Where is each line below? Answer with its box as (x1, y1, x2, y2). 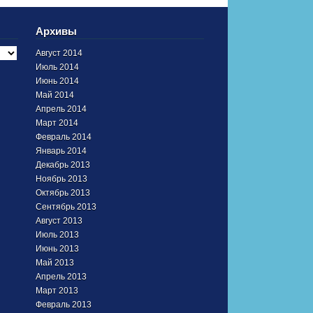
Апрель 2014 (35, 103, 87, 114)
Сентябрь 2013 (35, 201, 96, 212)
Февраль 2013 (35, 299, 92, 310)
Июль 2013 (35, 229, 79, 240)
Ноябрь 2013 (35, 173, 87, 184)
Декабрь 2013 (35, 159, 90, 170)
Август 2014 (35, 48, 82, 58)
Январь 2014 (35, 145, 87, 156)
